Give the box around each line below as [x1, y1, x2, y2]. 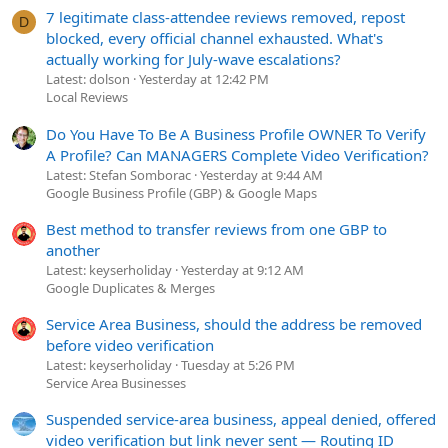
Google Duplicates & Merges [46, 278, 215, 297]
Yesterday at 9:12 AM [181, 260, 304, 279]
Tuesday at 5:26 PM [181, 356, 295, 375]
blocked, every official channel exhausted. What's [46, 28, 383, 49]
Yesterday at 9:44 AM [200, 165, 323, 184]
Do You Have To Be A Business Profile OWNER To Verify [46, 123, 426, 144]
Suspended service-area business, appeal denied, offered [46, 409, 436, 430]
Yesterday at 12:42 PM [139, 70, 269, 89]
